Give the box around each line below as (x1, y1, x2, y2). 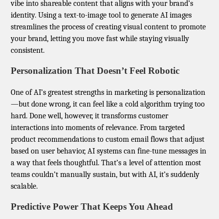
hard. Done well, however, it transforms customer (11, 111, 169, 120)
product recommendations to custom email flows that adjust (11, 134, 205, 144)
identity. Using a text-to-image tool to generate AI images (11, 10, 192, 20)
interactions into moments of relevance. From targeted (11, 123, 185, 132)
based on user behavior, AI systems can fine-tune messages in (11, 146, 207, 155)
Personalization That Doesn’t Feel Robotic (11, 65, 180, 76)
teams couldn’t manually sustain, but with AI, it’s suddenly (11, 170, 200, 179)
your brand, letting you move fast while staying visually (11, 34, 190, 43)
